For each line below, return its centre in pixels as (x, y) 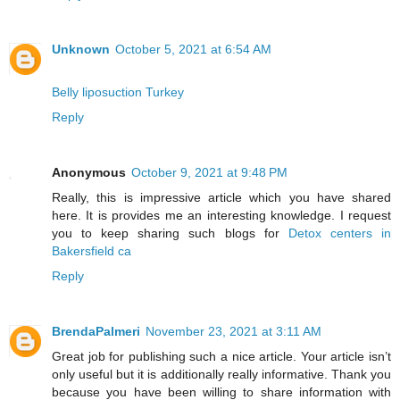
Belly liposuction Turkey (118, 92)
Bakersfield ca (92, 250)
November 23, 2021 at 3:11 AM (233, 331)
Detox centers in (340, 233)
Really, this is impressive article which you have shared (221, 197)
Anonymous (89, 172)
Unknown (81, 49)
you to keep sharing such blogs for (170, 233)
